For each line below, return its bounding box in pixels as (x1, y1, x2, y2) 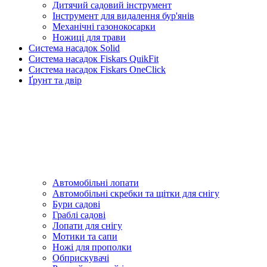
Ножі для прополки (52, 242, 132, 252)
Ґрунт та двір (29, 75, 82, 85)
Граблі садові (52, 210, 105, 220)
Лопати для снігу (52, 221, 122, 231)
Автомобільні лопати (52, 178, 139, 188)
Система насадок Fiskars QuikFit (29, 54, 159, 64)
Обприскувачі (52, 253, 109, 263)
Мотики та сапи (52, 231, 117, 241)
